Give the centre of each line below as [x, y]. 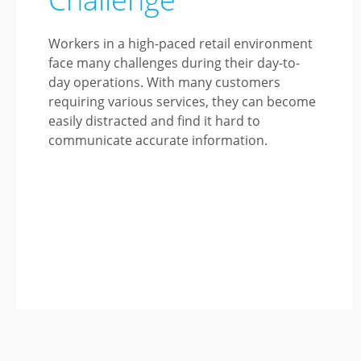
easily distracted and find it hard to [154, 121]
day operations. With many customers [164, 82]
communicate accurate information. [158, 140]
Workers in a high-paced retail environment [180, 44]
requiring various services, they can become [182, 102]
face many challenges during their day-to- [174, 63]
